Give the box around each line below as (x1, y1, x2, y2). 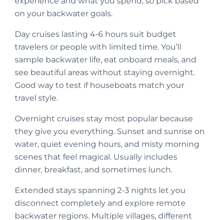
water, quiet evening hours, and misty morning (15, 139, 199, 149)
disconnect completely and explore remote (15, 198, 186, 208)
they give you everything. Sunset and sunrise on (15, 127, 205, 137)
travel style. (15, 93, 58, 103)
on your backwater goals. (15, 9, 112, 19)
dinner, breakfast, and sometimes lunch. (15, 165, 172, 175)
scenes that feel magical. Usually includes (15, 152, 177, 162)
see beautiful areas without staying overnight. (15, 68, 195, 78)
